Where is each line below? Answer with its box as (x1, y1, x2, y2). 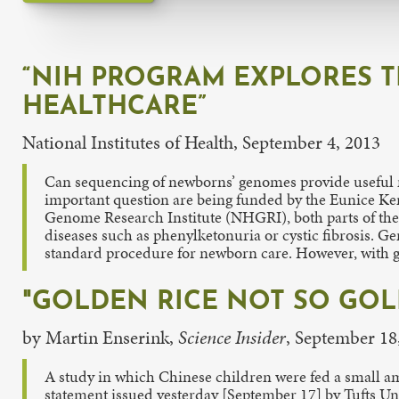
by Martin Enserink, (22, 324, 178, 350)
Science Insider (178, 324, 286, 350)
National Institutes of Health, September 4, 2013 (22, 129, 380, 155)
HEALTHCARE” (22, 94, 207, 120)
